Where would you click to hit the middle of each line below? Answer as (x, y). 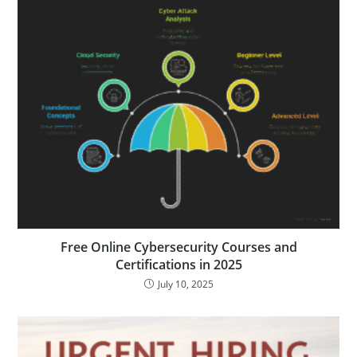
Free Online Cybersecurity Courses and (178, 247)
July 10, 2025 (185, 284)
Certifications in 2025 (178, 264)
